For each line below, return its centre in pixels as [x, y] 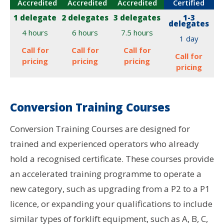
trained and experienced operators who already [104, 143]
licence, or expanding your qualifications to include [111, 203]
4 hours [35, 32]
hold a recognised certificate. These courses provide [112, 158]
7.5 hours [137, 32]
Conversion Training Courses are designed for [100, 128]
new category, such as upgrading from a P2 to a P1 [110, 188]
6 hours [85, 32]
